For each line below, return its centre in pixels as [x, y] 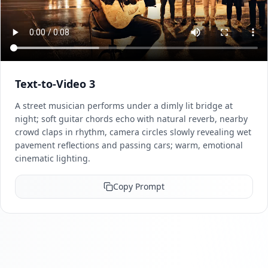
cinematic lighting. [53, 159]
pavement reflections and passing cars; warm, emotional [129, 145]
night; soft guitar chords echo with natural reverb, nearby [131, 119]
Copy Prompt [139, 187]
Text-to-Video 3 [55, 84]
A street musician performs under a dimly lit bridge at [124, 106]
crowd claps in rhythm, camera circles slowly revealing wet [133, 132]
